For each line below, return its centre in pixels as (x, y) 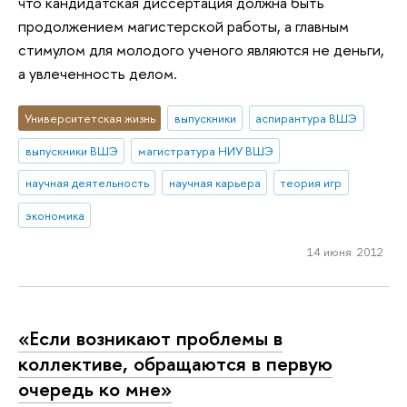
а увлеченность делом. (98, 74)
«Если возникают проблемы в (150, 338)
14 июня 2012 (345, 251)
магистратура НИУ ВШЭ (205, 150)
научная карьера (214, 183)
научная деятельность (87, 183)
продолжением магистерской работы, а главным (184, 26)
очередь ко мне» (95, 389)
